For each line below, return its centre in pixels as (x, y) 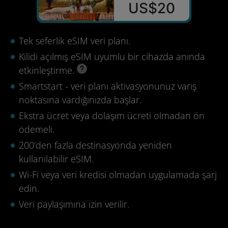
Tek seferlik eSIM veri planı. (75, 41)
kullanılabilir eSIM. (56, 159)
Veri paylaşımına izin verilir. (74, 204)
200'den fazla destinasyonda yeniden (95, 145)
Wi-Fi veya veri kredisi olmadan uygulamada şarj (118, 175)
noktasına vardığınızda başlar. (80, 100)
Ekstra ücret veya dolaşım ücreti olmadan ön (112, 116)
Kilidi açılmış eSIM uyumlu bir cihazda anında (112, 56)
